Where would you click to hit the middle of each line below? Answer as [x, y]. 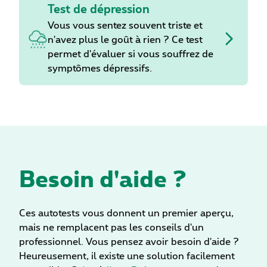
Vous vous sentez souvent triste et [125, 26]
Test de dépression [99, 10]
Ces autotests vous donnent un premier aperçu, [126, 214]
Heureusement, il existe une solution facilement [127, 257]
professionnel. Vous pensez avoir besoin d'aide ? [129, 242]
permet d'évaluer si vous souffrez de [131, 55]
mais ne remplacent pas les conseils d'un [111, 228]
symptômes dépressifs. [100, 69]
